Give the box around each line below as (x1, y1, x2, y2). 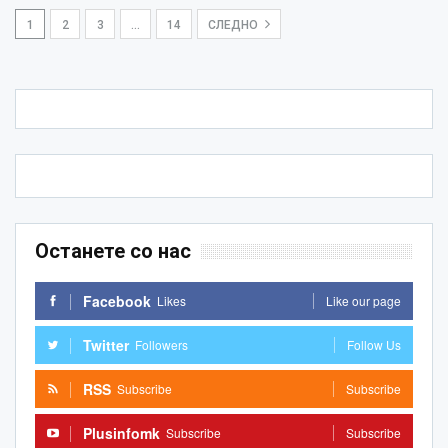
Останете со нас (35, 238, 191, 263)
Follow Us (347, 335, 401, 353)
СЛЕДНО (208, 17, 261, 32)
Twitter (83, 334, 129, 355)
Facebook (83, 290, 151, 311)
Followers (135, 335, 188, 353)
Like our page (326, 291, 401, 309)
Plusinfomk (83, 422, 160, 443)
